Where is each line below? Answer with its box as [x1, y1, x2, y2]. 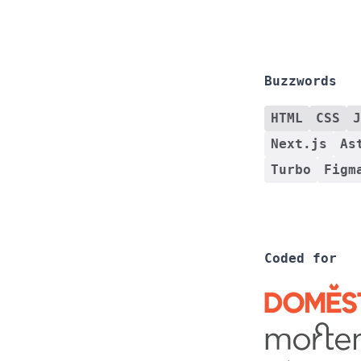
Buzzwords [264, 73, 337, 89]
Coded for [264, 251, 337, 266]
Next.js [271, 136, 327, 151]
